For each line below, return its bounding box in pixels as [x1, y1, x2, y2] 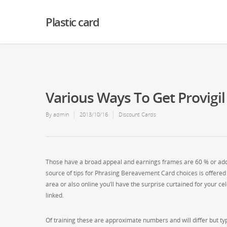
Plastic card [46, 14, 99, 29]
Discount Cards [119, 110, 156, 118]
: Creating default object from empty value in [25, 12, 152, 21]
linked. [46, 191, 64, 200]
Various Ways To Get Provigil [46, 88, 225, 107]
